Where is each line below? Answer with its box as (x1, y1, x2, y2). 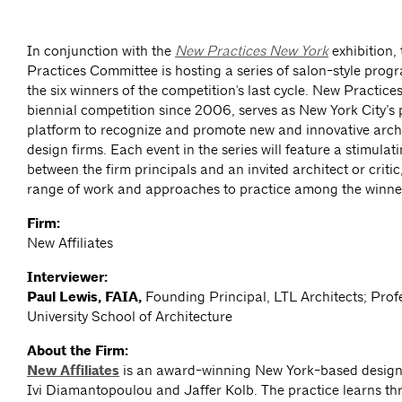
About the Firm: (27, 342, 128, 361)
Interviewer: (27, 268, 108, 287)
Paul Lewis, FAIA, (27, 288, 145, 307)
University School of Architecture (27, 308, 232, 326)
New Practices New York (175, 42, 328, 60)
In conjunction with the (27, 42, 175, 60)
